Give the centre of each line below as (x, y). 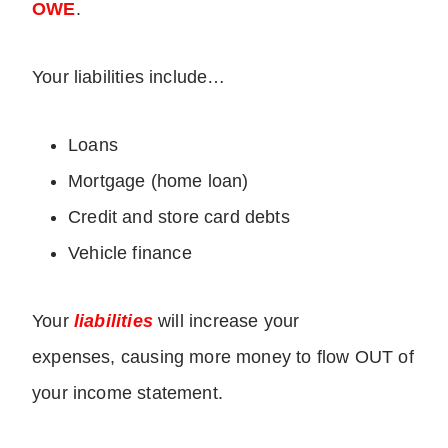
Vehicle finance (132, 253)
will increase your (229, 321)
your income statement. (130, 393)
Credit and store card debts (179, 217)
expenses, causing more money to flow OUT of (223, 357)
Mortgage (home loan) (163, 181)
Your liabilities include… (129, 77)
